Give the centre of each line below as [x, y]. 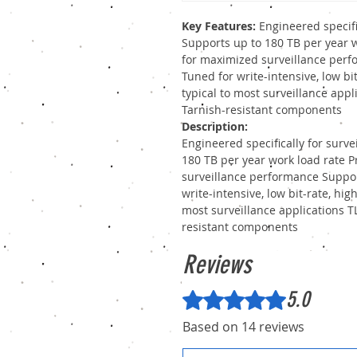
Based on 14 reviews [243, 327]
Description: [215, 127]
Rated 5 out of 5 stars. [243, 294]
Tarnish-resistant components [262, 110]
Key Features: [220, 26]
